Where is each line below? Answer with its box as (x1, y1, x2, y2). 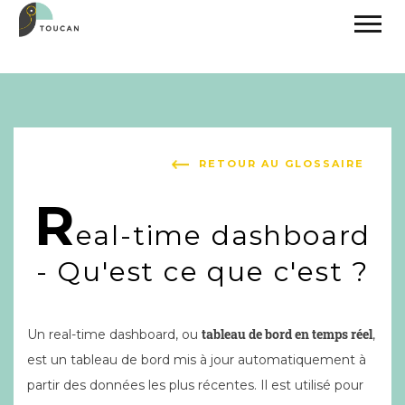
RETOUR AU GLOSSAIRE (199, 157, 364, 170)
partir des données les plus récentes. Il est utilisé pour (27, 377, 363, 393)
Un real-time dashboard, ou (27, 326, 202, 343)
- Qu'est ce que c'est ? (35, 255, 370, 288)
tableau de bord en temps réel (202, 325, 372, 343)
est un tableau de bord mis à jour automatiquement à (27, 352, 366, 368)
